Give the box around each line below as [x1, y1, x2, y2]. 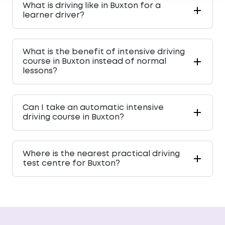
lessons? [23, 67, 57, 75]
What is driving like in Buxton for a [23, 2, 161, 10]
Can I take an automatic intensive [23, 104, 164, 112]
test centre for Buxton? [23, 160, 120, 168]
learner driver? [23, 12, 84, 20]
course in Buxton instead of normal [23, 58, 166, 66]
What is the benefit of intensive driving [23, 48, 185, 56]
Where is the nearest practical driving [23, 150, 180, 158]
